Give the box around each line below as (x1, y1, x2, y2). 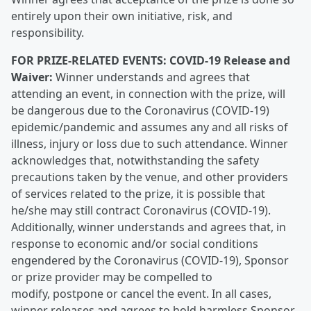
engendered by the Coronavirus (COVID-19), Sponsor (11, 253, 289, 268)
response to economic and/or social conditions (11, 236, 258, 251)
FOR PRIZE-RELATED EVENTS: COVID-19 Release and (11, 53, 290, 68)
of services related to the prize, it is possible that (11, 186, 265, 201)
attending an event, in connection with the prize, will (11, 86, 285, 101)
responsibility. (11, 25, 84, 40)
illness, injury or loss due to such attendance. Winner (11, 136, 288, 151)
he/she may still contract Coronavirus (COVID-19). (11, 203, 271, 218)
